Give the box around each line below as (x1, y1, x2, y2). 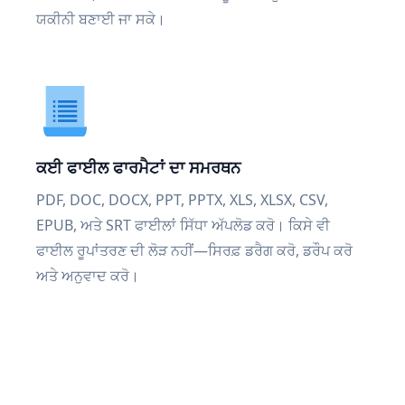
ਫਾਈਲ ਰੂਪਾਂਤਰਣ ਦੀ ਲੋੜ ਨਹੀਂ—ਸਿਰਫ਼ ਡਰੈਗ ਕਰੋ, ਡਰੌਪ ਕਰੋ (36, 240, 353, 260)
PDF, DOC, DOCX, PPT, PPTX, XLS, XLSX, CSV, (36, 190, 328, 210)
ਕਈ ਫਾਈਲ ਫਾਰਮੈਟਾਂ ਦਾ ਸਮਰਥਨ (36, 156, 240, 178)
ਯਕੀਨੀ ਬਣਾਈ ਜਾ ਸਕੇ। (36, 9, 165, 29)
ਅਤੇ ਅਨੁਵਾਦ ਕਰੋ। (36, 266, 139, 286)
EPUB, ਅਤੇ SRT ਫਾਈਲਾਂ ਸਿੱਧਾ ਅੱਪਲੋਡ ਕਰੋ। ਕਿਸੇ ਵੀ (36, 215, 330, 235)
